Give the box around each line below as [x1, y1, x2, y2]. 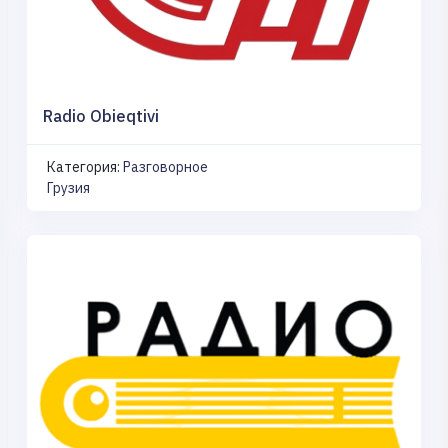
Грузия [47, 178, 90, 197]
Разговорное [123, 157, 208, 176]
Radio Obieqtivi [43, 105, 159, 126]
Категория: [47, 157, 123, 176]
